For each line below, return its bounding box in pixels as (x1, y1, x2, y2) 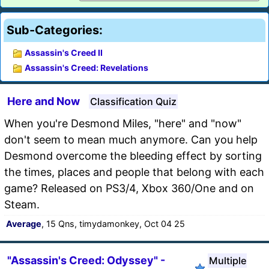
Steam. (4, 198, 40, 211)
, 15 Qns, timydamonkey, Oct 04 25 (41, 218, 185, 229)
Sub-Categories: (7, 22, 103, 37)
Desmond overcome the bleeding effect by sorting (4, 149, 262, 162)
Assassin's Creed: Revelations (25, 62, 148, 73)
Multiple (209, 254, 247, 267)
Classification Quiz (90, 95, 177, 107)
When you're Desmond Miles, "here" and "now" (4, 116, 241, 130)
